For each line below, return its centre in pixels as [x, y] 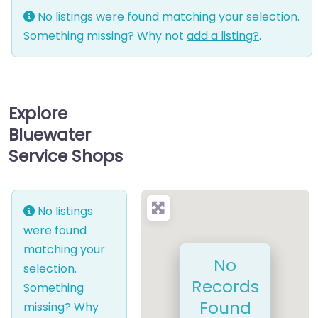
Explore [38, 114]
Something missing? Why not [105, 36]
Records [225, 286]
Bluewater [50, 135]
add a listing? [223, 36]
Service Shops [66, 156]
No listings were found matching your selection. [167, 17]
